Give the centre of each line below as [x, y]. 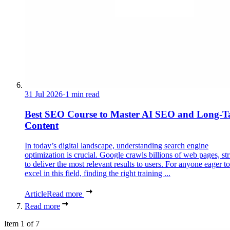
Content [42, 126]
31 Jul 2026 [44, 94]
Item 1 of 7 [22, 223]
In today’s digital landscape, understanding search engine [117, 145]
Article [36, 194]
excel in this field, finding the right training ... [98, 173]
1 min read [82, 94]
